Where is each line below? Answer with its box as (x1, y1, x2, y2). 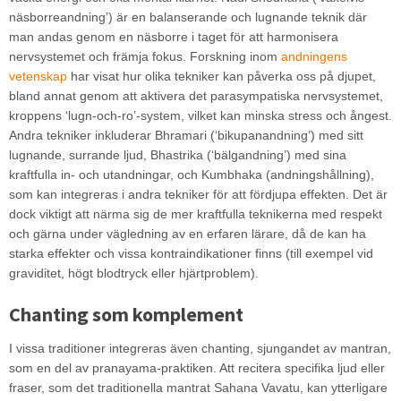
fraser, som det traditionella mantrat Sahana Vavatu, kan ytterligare (8, 380, 388, 395)
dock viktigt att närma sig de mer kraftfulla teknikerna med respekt (8, 207, 382, 221)
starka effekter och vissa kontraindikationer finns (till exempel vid (8, 246, 373, 260)
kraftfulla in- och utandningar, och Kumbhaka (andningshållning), (8, 167, 374, 182)
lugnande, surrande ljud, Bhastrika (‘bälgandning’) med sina (8, 148, 346, 162)
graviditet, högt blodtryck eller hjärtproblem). (8, 266, 259, 280)
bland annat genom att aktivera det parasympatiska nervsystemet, (8, 89, 383, 103)
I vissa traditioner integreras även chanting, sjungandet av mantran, (8, 341, 391, 355)
